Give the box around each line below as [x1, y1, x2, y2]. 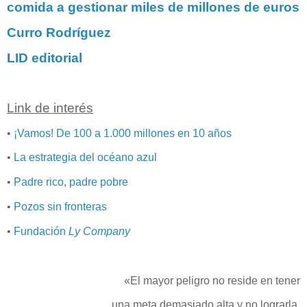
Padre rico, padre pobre [14, 176, 128, 188]
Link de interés [7, 100, 93, 115]
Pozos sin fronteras [14, 201, 107, 213]
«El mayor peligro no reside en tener [124, 274, 300, 286]
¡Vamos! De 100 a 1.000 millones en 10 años [14, 127, 232, 139]
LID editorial [7, 51, 82, 66]
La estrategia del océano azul [14, 151, 157, 164]
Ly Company [69, 225, 130, 237]
